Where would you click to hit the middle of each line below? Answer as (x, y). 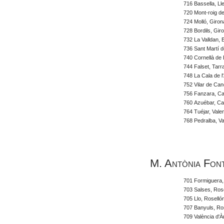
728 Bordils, (198, 30)
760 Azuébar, (200, 102)
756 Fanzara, (200, 93)
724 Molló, (196, 21)
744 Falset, (197, 66)
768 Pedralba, (200, 120)
